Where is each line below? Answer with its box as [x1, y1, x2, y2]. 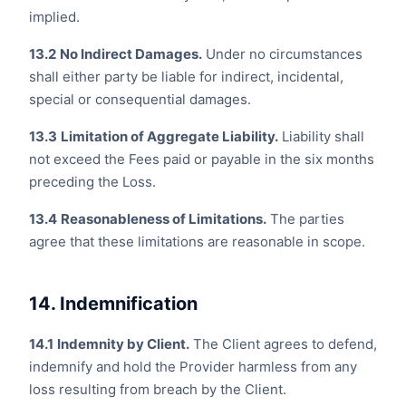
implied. [29, 8, 80, 25]
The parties [266, 210, 344, 227]
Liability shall [278, 128, 364, 145]
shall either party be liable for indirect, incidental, [29, 68, 343, 85]
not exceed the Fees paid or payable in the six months [29, 150, 374, 168]
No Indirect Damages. [60, 45, 202, 63]
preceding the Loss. [29, 173, 156, 190]
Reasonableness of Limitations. [61, 210, 266, 227]
